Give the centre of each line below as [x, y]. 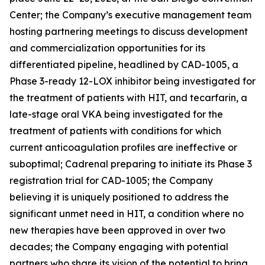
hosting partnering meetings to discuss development [129, 31]
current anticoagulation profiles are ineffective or [123, 147]
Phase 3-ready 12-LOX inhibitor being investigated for [132, 81]
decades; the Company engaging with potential [119, 247]
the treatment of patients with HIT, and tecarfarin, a [128, 98]
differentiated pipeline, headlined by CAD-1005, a [124, 64]
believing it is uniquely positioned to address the [119, 197]
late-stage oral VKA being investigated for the [116, 114]
